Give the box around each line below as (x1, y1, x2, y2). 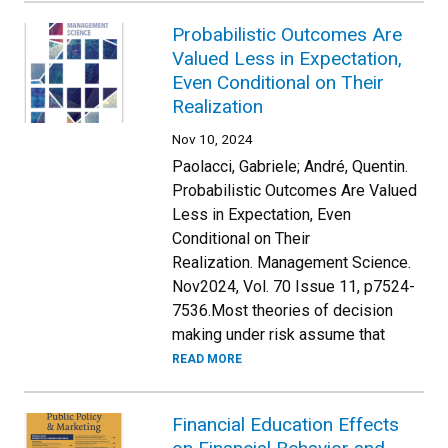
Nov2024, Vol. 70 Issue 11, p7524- (172, 276, 415, 296)
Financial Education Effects (172, 412, 399, 436)
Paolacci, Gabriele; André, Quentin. (172, 156, 408, 176)
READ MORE (172, 351, 242, 366)
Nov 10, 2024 (172, 130, 253, 147)
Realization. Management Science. (172, 252, 411, 272)
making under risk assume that (172, 324, 385, 344)
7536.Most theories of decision (172, 300, 393, 320)
